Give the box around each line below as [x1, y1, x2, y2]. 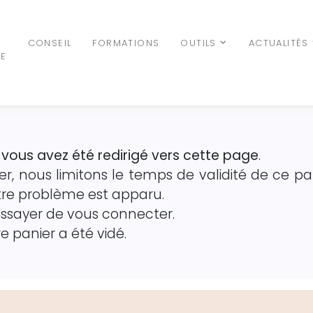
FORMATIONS [92, 36, 160, 50]
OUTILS [180, 36, 217, 50]
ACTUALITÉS [248, 36, 309, 50]
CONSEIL [27, 36, 72, 50]
